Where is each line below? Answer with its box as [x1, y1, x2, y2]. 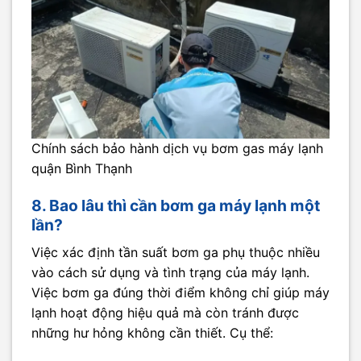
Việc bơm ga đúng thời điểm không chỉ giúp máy [31, 284, 330, 301]
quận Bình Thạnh [31, 160, 132, 177]
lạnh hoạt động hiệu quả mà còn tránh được [31, 304, 299, 321]
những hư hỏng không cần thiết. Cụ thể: [31, 324, 273, 341]
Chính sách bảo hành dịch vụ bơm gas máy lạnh [31, 140, 323, 157]
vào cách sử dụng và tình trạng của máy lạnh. [31, 263, 309, 280]
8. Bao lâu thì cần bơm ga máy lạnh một [31, 196, 320, 216]
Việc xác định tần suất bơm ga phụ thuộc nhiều [31, 243, 320, 260]
